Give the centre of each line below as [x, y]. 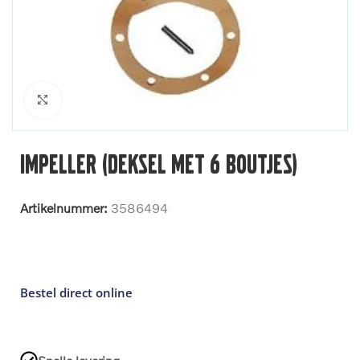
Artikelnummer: [65, 207]
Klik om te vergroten [111, 100]
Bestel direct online [78, 292]
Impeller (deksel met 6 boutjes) [159, 164]
